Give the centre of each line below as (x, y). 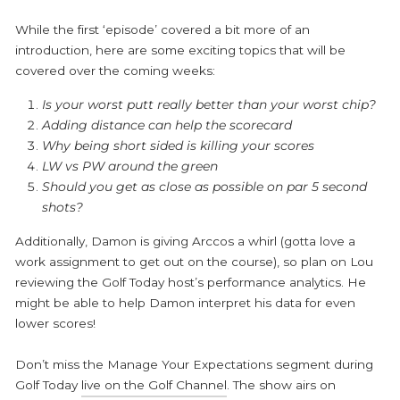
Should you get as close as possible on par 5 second (204, 186)
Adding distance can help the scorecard (167, 125)
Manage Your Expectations (190, 364)
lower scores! (55, 323)
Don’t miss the (61, 364)
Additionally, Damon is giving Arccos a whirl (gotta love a (185, 241)
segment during (323, 364)
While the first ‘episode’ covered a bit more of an (162, 29)
